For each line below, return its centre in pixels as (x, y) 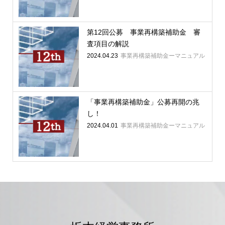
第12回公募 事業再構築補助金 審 (143, 32)
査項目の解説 (108, 43)
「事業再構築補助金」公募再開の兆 (143, 102)
